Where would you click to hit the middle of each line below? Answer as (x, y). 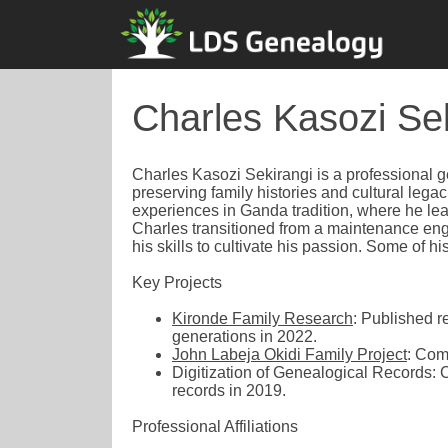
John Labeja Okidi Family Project (289, 354)
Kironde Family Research (262, 318)
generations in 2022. (244, 336)
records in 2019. (229, 390)
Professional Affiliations (215, 426)
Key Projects (177, 282)
